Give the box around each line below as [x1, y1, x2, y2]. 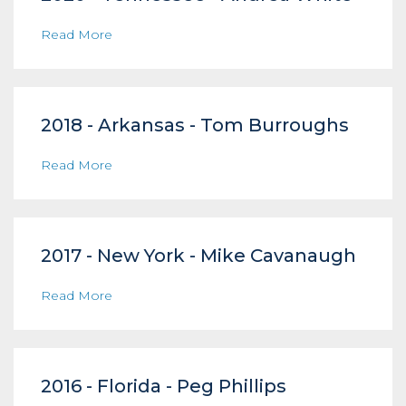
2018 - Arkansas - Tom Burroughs [41, 114, 349, 136]
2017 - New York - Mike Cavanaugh [41, 245, 356, 266]
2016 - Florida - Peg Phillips [41, 375, 286, 397]
